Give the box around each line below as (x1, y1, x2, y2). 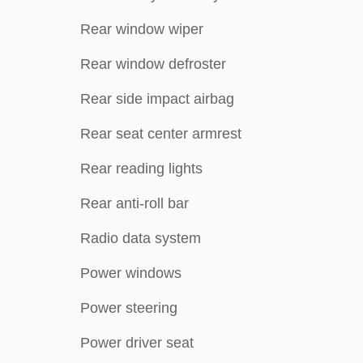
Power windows (80, 265, 181, 281)
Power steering (80, 300, 177, 316)
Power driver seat (80, 335, 194, 351)
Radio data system (80, 230, 201, 246)
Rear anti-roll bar (80, 195, 189, 211)
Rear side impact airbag (80, 91, 234, 107)
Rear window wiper (80, 21, 203, 37)
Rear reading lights (80, 160, 203, 177)
